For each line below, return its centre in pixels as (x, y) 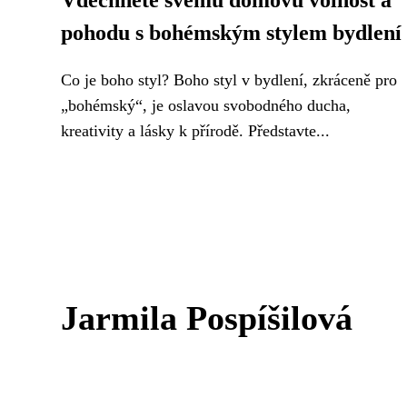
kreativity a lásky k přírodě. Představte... (195, 131)
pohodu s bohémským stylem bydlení (231, 33)
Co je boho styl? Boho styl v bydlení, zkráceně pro (229, 80)
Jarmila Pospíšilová (207, 318)
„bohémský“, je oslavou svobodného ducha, (206, 105)
